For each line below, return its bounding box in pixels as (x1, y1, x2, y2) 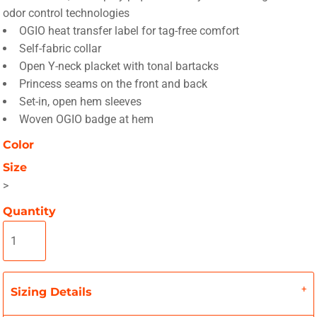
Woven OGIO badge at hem (18, 113, 154, 127)
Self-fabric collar (18, 42, 101, 56)
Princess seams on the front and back (18, 77, 207, 91)
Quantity (3, 204, 57, 219)
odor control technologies (3, 6, 130, 21)
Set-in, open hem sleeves (18, 95, 142, 109)
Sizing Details (11, 284, 93, 299)
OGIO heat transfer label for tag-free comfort (18, 24, 239, 38)
